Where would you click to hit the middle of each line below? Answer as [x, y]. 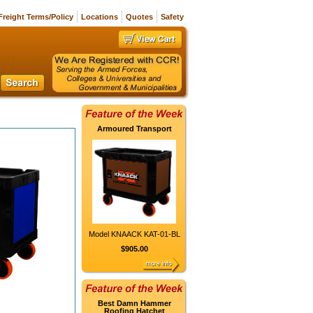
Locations [100, 17]
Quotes [139, 17]
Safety [172, 17]
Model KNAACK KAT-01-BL [134, 234]
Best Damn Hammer [134, 303]
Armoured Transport [134, 129]
